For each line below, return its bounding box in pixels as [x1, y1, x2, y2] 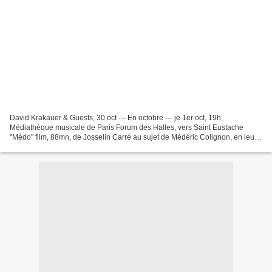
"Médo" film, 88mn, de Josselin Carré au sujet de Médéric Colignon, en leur [10, 132, 257, 141]
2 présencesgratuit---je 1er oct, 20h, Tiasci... [10, 142, 154, 151]
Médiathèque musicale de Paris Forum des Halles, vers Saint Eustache [10, 123, 243, 132]
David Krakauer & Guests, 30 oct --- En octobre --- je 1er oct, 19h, [10, 113, 223, 122]
